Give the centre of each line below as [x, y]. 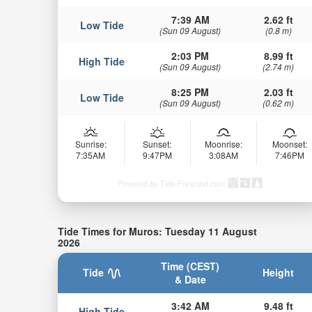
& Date [190, 279]
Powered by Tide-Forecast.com [171, 184]
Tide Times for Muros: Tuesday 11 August [157, 232]
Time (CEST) [190, 266]
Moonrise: [223, 144]
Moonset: [289, 144]
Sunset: [157, 144]
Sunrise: [91, 144]
